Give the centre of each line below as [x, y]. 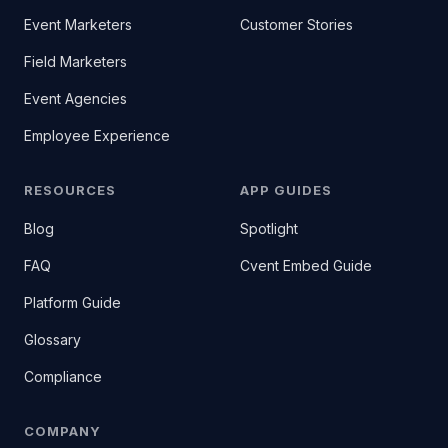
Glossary [52, 339]
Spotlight [269, 228]
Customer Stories [296, 24]
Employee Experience [97, 135]
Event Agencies [75, 98]
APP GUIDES [286, 190]
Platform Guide [72, 302]
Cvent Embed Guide [306, 265]
